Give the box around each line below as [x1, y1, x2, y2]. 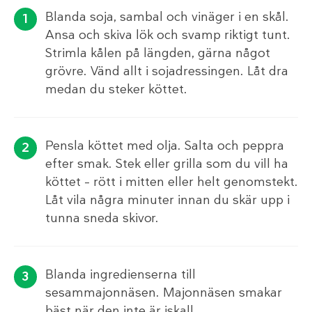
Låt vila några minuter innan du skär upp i [45, 191, 290, 208]
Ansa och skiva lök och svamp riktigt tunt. [45, 26, 290, 43]
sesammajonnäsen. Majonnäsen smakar [45, 283, 282, 301]
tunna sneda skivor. [45, 209, 159, 226]
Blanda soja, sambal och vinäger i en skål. [45, 8, 289, 25]
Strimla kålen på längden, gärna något [45, 44, 270, 61]
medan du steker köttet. [45, 80, 187, 97]
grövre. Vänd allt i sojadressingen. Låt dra [45, 62, 288, 79]
